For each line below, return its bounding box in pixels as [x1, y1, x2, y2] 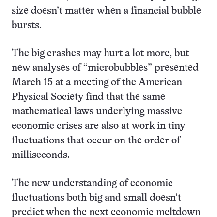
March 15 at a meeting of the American [12, 78, 182, 87]
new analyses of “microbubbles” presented [12, 63, 199, 73]
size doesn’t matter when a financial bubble [12, 6, 201, 15]
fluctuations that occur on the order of [12, 136, 180, 145]
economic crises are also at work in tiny [12, 122, 185, 131]
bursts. [12, 21, 42, 30]
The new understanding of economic [12, 179, 173, 188]
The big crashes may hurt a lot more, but [12, 49, 189, 58]
